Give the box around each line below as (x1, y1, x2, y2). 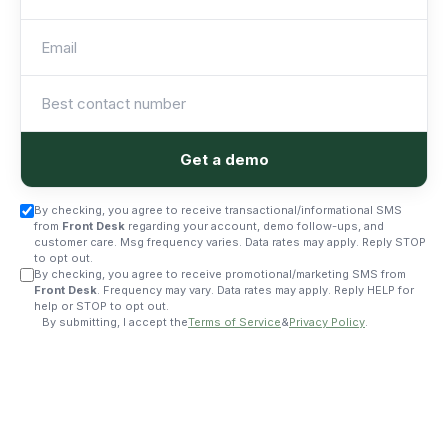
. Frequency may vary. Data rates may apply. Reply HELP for (97, 283, 414, 297)
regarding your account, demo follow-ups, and (125, 219, 384, 233)
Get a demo (179, 150, 269, 169)
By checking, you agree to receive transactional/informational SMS (34, 203, 402, 217)
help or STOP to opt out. (34, 299, 169, 313)
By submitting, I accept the (42, 315, 188, 329)
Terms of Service (188, 315, 281, 329)
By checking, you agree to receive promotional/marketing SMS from (34, 267, 406, 281)
